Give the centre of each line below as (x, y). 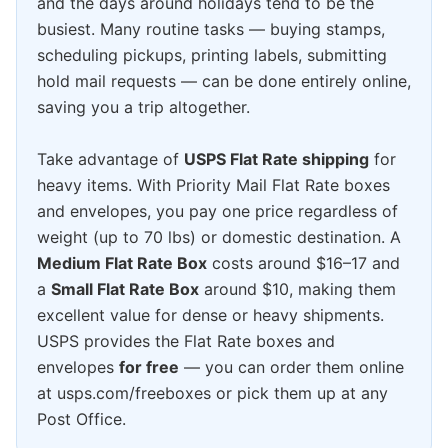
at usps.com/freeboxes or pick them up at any (212, 392)
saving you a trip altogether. (143, 106)
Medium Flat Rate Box (122, 262)
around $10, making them (297, 288)
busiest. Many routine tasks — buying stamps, (211, 28)
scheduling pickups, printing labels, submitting (212, 54)
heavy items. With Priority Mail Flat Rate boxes (213, 184)
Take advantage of (110, 158)
